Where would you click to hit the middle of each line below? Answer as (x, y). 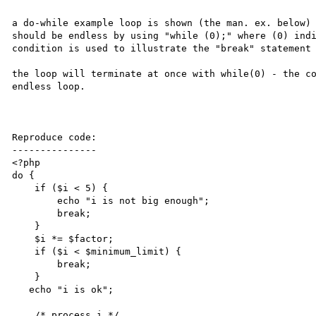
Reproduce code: (55, 137)
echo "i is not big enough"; (35, 201)
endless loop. (49, 86)
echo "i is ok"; (21, 290)
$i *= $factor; (24, 239)
